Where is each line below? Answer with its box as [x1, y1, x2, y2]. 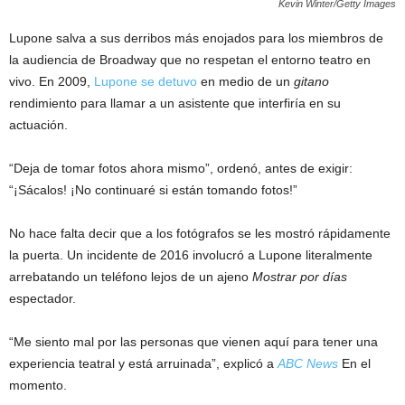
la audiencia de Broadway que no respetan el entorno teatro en [9, 52, 371, 68]
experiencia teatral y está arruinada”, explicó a [9, 356, 278, 372]
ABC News [278, 356, 338, 372]
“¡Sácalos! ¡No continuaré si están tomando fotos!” [9, 183, 297, 198]
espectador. [9, 291, 76, 306]
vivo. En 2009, [9, 74, 94, 89]
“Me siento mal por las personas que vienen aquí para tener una [9, 334, 378, 350]
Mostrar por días [252, 269, 347, 285]
